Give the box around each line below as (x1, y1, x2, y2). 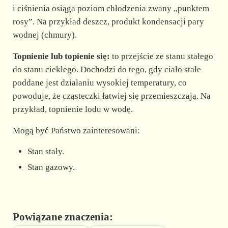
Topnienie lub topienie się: (12, 51, 110, 61)
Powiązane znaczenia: (12, 210, 113, 223)
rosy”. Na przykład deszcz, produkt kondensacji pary (12, 16, 204, 26)
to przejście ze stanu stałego (109, 51, 213, 61)
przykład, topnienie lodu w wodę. (12, 104, 133, 114)
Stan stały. (27, 146, 65, 156)
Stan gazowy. (27, 162, 75, 172)
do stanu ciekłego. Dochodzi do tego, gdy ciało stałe (12, 64, 201, 74)
